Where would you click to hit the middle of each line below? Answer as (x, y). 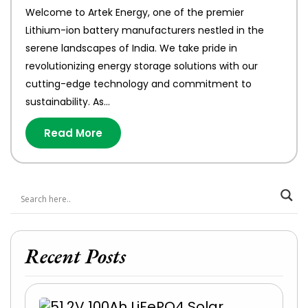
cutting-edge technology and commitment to (139, 84)
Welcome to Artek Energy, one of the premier (135, 12)
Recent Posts (75, 256)
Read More (73, 133)
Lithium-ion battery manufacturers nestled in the (145, 30)
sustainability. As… (68, 102)
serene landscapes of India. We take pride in (131, 48)
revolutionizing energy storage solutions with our (142, 66)
